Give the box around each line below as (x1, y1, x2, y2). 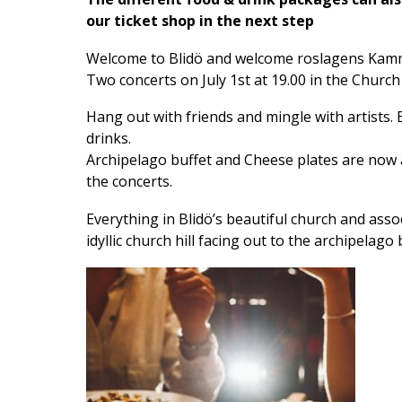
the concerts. (86, 171, 172, 192)
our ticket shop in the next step (86, 11, 314, 31)
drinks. (86, 128, 131, 149)
